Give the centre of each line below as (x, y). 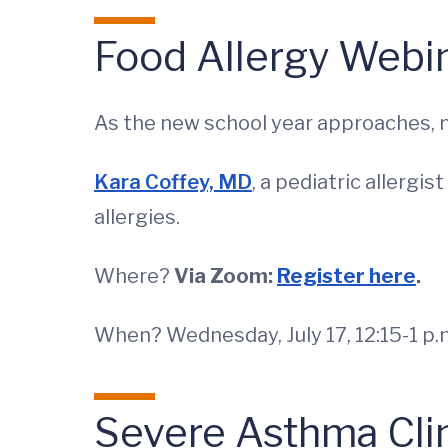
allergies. (137, 217)
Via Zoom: (225, 276)
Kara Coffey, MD (173, 182)
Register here (346, 276)
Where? (134, 276)
